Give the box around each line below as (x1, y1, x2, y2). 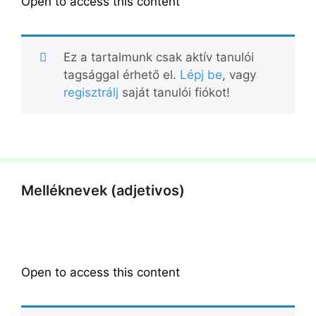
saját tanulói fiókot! (118, 85, 230, 99)
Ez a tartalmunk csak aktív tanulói (63, 50, 254, 64)
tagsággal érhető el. (63, 68, 180, 82)
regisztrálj (63, 85, 119, 99)
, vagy (221, 68, 256, 82)
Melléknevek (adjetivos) (21, 182, 185, 199)
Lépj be (179, 68, 222, 82)
